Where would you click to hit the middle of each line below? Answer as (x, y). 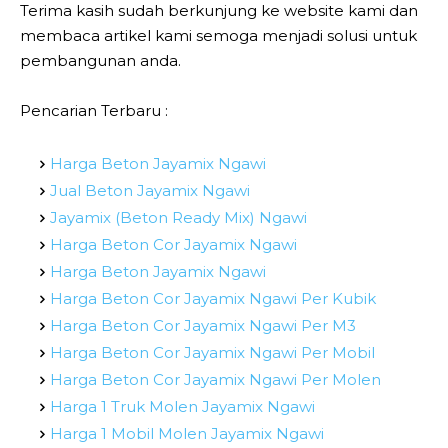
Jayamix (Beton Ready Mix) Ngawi (178, 217)
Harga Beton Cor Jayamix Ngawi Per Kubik (213, 298)
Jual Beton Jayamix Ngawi (150, 190)
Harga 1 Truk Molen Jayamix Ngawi (182, 406)
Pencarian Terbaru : (94, 110)
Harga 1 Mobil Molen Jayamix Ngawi (187, 433)
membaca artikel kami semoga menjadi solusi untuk (218, 35)
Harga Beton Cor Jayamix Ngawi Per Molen (215, 379)
